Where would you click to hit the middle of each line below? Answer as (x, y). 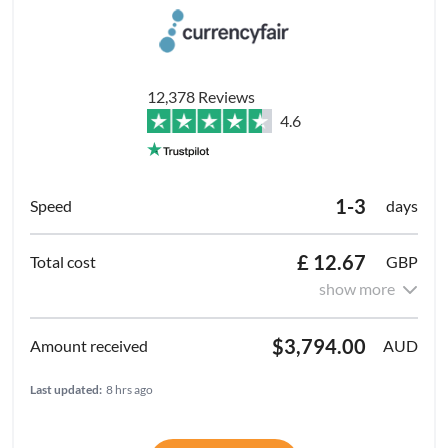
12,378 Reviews (201, 96)
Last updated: (66, 389)
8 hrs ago (129, 389)
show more (357, 288)
